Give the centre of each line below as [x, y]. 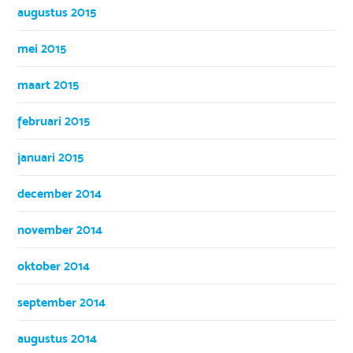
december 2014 [60, 193]
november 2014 [60, 229]
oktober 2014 [54, 266]
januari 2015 [51, 157]
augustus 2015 [57, 12]
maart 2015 [48, 84]
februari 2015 [54, 121]
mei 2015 [42, 48]
